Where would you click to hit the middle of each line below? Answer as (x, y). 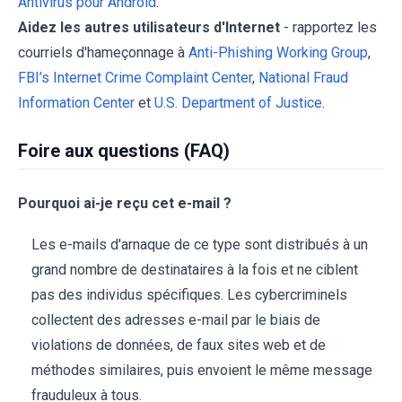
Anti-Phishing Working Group (278, 52)
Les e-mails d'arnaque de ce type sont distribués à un (200, 244)
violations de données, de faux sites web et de (179, 345)
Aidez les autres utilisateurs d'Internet (149, 27)
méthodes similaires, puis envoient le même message (202, 370)
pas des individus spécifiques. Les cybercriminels (189, 294)
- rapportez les (328, 27)
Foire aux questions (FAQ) (124, 150)
